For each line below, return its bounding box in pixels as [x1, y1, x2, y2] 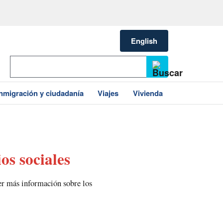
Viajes [98, 88, 119, 99]
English [131, 35, 157, 46]
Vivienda [132, 88, 163, 99]
